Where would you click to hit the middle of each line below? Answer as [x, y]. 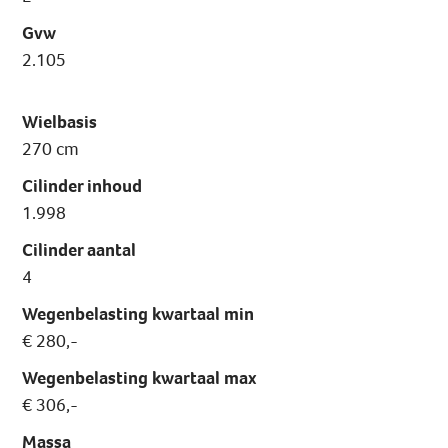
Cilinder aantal [79, 250]
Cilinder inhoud [82, 186]
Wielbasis [60, 122]
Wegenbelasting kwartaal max [139, 378]
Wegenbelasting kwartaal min [138, 314]
